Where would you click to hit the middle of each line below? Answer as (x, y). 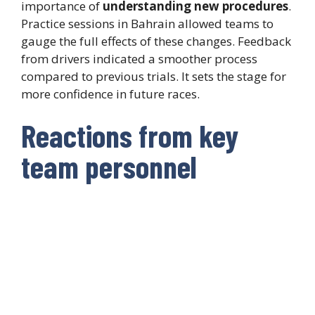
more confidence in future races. (110, 94)
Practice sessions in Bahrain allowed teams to (147, 23)
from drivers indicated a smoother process (139, 58)
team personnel (109, 167)
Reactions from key (130, 136)
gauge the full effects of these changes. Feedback (156, 41)
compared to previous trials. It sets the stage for (154, 76)
